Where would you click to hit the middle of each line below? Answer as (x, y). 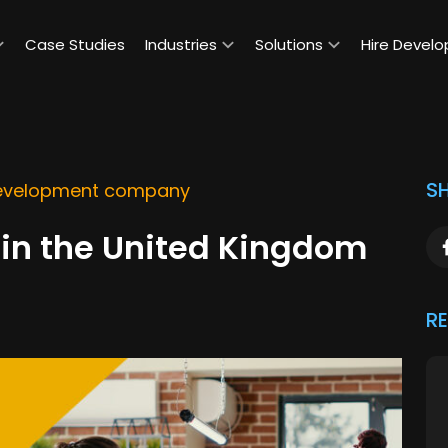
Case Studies (75, 44)
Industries (181, 44)
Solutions (289, 44)
